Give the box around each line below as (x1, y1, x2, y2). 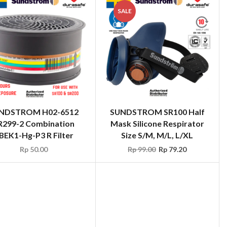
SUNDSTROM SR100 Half (109, 107, 205, 117)
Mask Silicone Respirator (110, 119, 204, 129)
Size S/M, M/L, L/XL (121, 130, 194, 140)
